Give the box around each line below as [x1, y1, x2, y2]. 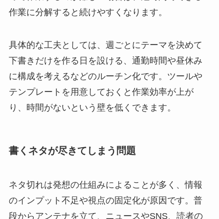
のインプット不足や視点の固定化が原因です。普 [8, 195, 202, 205]
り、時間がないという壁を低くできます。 [8, 103, 176, 113]
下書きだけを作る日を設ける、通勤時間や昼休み [8, 56, 202, 66]
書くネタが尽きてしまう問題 [8, 145, 136, 156]
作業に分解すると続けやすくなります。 [8, 7, 167, 17]
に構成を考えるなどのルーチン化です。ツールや [8, 71, 202, 82]
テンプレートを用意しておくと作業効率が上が [8, 87, 194, 97]
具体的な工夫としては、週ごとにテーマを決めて [8, 40, 202, 50]
